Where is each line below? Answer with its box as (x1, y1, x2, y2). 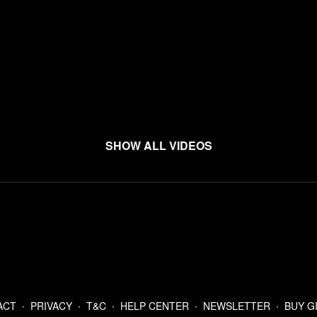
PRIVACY (30, 299, 72, 313)
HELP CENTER (120, 299, 189, 313)
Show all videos (105, 137, 212, 154)
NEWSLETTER (203, 299, 270, 313)
